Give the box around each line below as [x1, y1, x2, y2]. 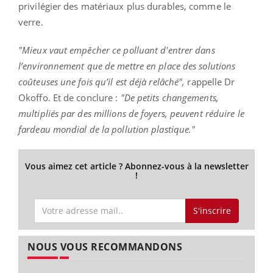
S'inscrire [193, 204, 231, 216]
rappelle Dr [185, 76, 235, 88]
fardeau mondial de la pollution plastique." [18, 123, 196, 136]
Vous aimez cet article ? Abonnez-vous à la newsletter [24, 160, 249, 172]
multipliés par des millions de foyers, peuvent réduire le [18, 107, 244, 120]
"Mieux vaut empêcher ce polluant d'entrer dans [18, 44, 215, 57]
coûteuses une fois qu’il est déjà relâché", [18, 76, 185, 88]
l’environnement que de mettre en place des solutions [18, 60, 236, 73]
